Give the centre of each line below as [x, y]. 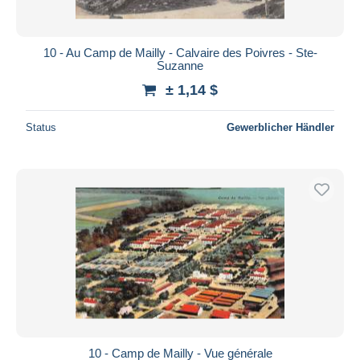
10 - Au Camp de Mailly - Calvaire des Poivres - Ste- [180, 52]
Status [41, 127]
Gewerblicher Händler [280, 127]
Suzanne [180, 65]
